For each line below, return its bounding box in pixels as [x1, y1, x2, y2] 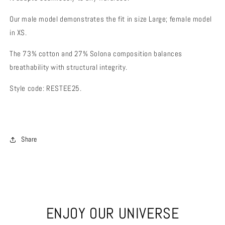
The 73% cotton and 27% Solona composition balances [10, 48, 183, 58]
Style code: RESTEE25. [10, 83, 82, 93]
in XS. [10, 27, 27, 37]
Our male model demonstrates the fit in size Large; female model [10, 14, 212, 24]
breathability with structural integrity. [10, 62, 128, 72]
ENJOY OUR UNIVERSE [46, 203, 179, 223]
